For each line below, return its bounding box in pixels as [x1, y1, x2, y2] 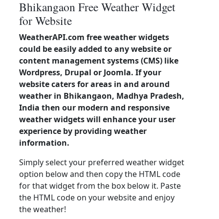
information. [19, 137, 69, 148]
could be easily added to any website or [19, 44, 172, 54]
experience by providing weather [19, 126, 147, 136]
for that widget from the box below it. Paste [19, 180, 181, 191]
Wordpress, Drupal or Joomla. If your [19, 67, 161, 78]
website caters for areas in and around [19, 79, 170, 89]
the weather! [19, 204, 66, 215]
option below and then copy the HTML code [19, 169, 180, 179]
